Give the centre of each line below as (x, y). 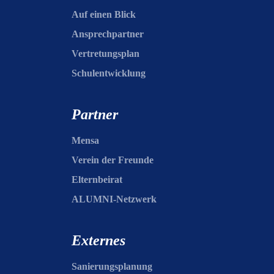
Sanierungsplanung (112, 266)
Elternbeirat (97, 180)
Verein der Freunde (113, 160)
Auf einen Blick (104, 14)
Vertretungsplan (106, 54)
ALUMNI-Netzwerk (114, 199)
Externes (98, 240)
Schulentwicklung (109, 73)
